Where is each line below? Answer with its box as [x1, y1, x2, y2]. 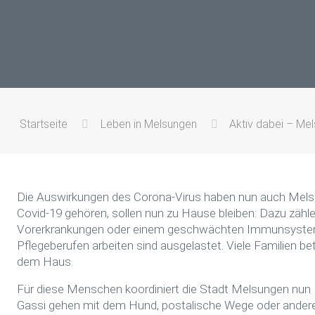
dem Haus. [16, 255, 73, 269]
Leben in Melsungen [100, 117, 197, 131]
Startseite [20, 117, 68, 131]
